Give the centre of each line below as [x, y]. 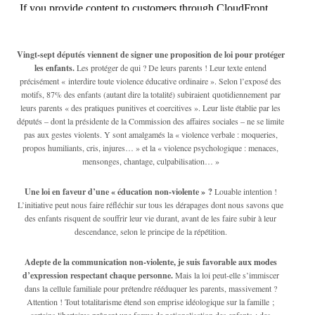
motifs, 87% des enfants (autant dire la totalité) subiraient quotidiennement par [150, 94]
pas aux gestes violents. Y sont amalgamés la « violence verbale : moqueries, [150, 134]
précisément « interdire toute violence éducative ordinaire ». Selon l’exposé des [150, 81]
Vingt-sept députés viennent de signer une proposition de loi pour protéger [150, 54]
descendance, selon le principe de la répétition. [150, 231]
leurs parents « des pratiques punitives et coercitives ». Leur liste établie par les [150, 107]
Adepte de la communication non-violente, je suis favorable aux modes [150, 262]
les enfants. [54, 67]
